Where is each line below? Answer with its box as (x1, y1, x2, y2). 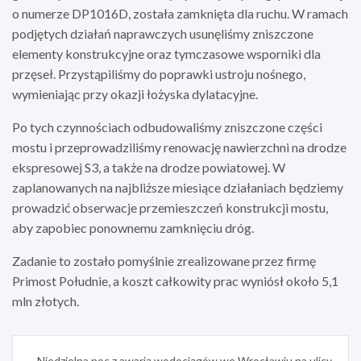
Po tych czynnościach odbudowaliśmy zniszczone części (12, 118, 322, 135)
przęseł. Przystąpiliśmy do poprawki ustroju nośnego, (12, 65, 305, 81)
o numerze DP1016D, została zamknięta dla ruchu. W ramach (12, 5, 348, 21)
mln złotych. (12, 293, 79, 309)
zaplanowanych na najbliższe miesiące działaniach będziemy (12, 179, 343, 195)
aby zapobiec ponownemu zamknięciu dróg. (12, 219, 254, 235)
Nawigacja (11, 334, 106, 359)
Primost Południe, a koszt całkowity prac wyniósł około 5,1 (12, 272, 338, 288)
